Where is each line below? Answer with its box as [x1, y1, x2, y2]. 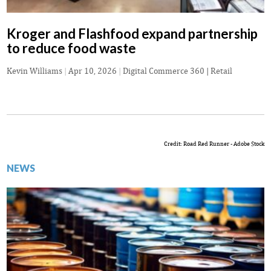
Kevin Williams [7, 66, 62, 76]
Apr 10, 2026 [68, 66, 117, 76]
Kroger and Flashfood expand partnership [7, 25, 258, 42]
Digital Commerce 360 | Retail [123, 66, 232, 76]
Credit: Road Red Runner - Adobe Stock [164, 140, 264, 148]
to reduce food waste [7, 40, 136, 57]
